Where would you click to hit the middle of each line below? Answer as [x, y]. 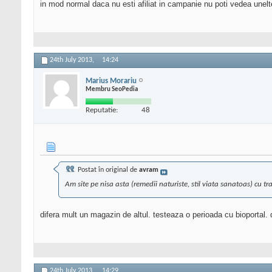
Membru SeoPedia [112, 89]
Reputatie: [102, 110]
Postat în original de [107, 170]
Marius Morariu [111, 81]
